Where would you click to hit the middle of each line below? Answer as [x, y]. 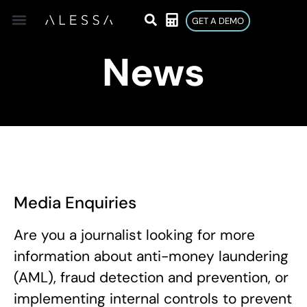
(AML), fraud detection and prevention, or [151, 278]
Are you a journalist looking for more [134, 235]
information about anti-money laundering [151, 256]
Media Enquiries [75, 202]
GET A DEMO [218, 21]
